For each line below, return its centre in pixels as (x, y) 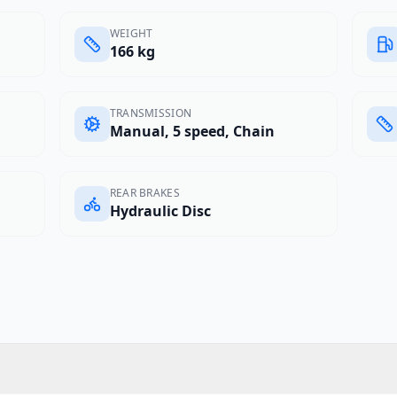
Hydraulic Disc (160, 211)
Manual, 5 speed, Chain (192, 131)
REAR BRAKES (144, 193)
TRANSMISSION (151, 113)
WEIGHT (131, 33)
